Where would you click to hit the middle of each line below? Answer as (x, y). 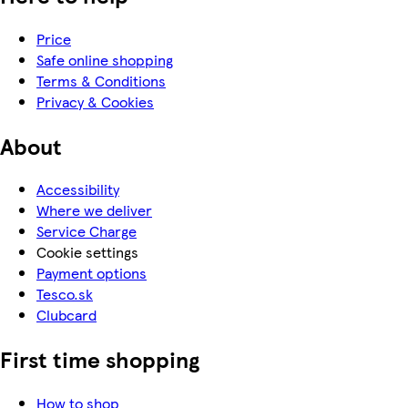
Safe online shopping (105, 59)
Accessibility (78, 189)
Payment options (92, 273)
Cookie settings (87, 252)
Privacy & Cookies (95, 101)
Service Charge (87, 231)
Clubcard (66, 315)
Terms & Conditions (101, 80)
